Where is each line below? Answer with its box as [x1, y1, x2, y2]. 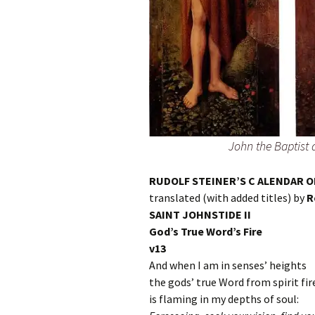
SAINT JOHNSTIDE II [149, 207, 251, 221]
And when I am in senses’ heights [149, 257, 307, 272]
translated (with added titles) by [149, 190, 307, 205]
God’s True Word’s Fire [149, 224, 262, 238]
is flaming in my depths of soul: [149, 291, 299, 306]
